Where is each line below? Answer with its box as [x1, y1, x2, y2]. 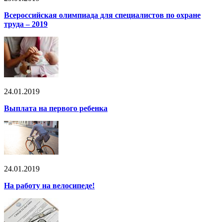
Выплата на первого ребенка [4, 104, 108, 112]
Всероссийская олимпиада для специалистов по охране [4, 10, 201, 19]
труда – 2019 [4, 19, 48, 28]
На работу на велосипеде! [4, 181, 95, 190]
